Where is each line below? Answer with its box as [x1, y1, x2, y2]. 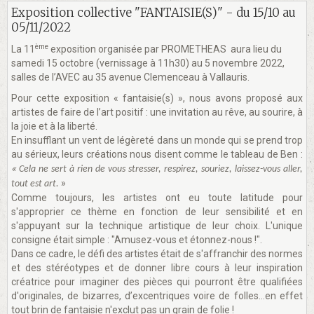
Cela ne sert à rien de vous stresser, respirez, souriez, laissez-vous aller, [19, 163, 303, 175]
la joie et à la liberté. [11, 120, 97, 132]
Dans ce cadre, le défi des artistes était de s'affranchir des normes [11, 247, 303, 259]
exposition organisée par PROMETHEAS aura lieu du [48, 43, 282, 55]
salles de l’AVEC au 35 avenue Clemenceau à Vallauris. [11, 71, 250, 83]
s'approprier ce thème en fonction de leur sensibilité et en [11, 205, 303, 217]
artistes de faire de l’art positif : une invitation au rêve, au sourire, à [11, 106, 303, 118]
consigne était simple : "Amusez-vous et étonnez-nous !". [11, 233, 262, 245]
